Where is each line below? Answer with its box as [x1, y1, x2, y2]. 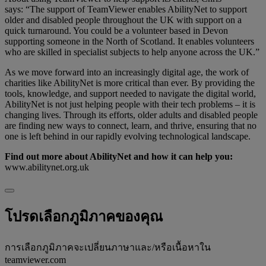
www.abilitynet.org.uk [5, 162, 89, 173]
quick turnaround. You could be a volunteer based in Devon [5, 26, 228, 36]
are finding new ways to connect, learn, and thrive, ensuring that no [5, 121, 256, 131]
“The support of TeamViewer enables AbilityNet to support [26, 4, 247, 15]
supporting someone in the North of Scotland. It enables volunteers [5, 36, 254, 47]
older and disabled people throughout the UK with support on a [5, 15, 242, 26]
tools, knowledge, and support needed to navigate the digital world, [5, 88, 256, 99]
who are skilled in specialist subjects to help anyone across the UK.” [5, 47, 259, 58]
